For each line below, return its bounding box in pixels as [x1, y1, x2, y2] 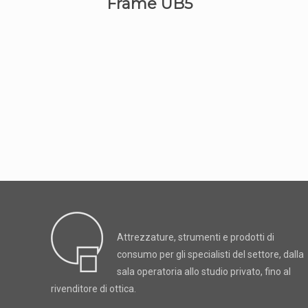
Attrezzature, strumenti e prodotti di [117, 232, 274, 243]
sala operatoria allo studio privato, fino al [117, 266, 291, 277]
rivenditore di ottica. [51, 283, 136, 294]
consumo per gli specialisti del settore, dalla [117, 249, 304, 260]
